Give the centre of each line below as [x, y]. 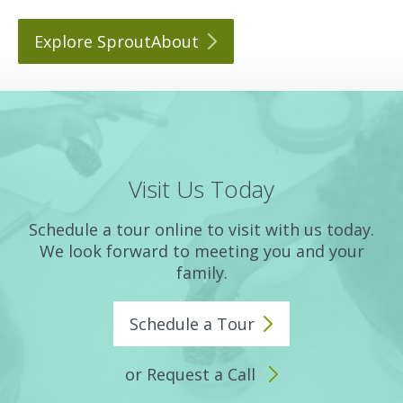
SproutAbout [148, 41]
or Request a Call [192, 374]
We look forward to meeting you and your [201, 251]
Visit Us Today [201, 188]
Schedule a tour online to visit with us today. [201, 229]
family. [201, 272]
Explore [66, 41]
